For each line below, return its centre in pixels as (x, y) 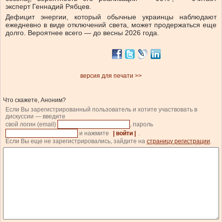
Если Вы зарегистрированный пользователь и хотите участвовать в (101, 109)
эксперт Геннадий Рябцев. (48, 6)
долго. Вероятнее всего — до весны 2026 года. (82, 32)
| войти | (124, 133)
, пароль (142, 124)
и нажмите (94, 133)
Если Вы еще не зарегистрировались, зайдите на (76, 141)
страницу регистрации (178, 141)
